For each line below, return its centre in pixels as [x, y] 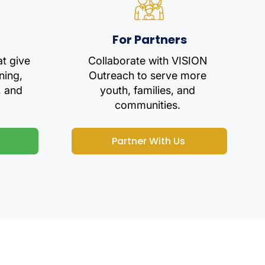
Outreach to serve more [148, 75]
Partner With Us [148, 141]
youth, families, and [148, 90]
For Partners [149, 40]
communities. [148, 105]
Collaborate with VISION [148, 61]
